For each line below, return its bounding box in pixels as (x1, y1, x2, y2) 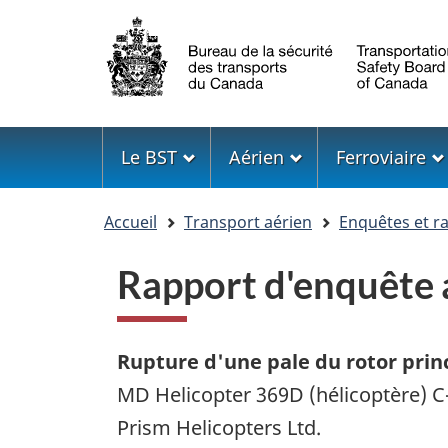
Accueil (104, 211, 157, 233)
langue (102, 101, 188, 135)
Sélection (102, 8, 223, 42)
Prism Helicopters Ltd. (117, 414, 321, 442)
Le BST (121, 145, 178, 169)
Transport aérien (184, 211, 312, 233)
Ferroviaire (336, 145, 427, 169)
